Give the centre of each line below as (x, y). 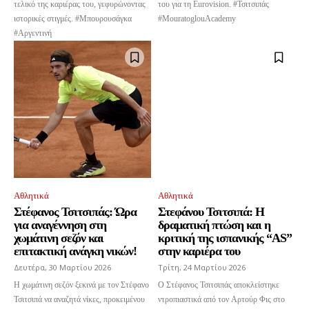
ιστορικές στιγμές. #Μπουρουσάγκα (73, 19)
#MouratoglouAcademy (197, 19)
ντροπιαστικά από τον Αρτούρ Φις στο (221, 300)
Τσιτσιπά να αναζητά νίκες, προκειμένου (79, 300)
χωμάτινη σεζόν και (59, 238)
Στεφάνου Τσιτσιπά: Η (211, 212)
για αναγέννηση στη (60, 225)
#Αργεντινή (33, 33)
